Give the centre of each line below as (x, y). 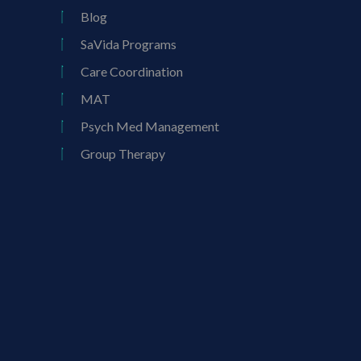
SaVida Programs (128, 44)
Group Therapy (122, 153)
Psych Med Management (149, 126)
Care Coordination (131, 71)
